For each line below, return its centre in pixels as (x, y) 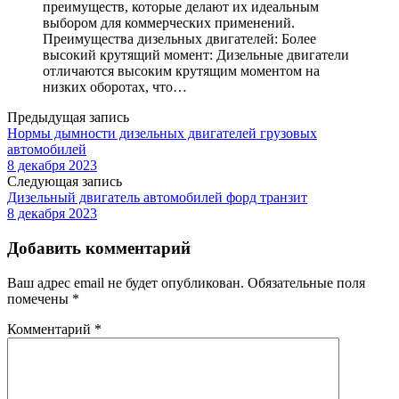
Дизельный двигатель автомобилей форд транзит (157, 198)
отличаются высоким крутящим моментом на (181, 71)
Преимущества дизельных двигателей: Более (179, 39)
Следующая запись (65, 182)
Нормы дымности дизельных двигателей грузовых (162, 134)
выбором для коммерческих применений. (169, 23)
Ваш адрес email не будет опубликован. (126, 282)
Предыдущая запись (68, 118)
